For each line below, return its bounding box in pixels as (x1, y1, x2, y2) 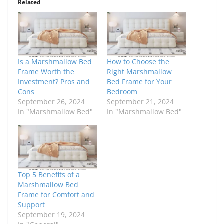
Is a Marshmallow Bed (18, 56, 92, 66)
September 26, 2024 (18, 96, 85, 106)
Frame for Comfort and (18, 190, 94, 200)
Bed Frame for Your (107, 76, 172, 86)
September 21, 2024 (107, 96, 174, 106)
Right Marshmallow (107, 66, 172, 76)
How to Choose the (107, 56, 169, 66)
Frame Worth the (18, 66, 74, 76)
